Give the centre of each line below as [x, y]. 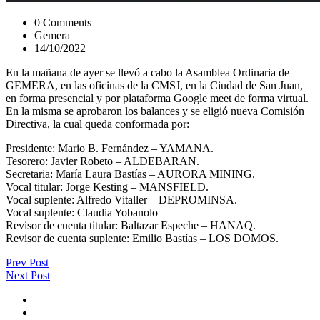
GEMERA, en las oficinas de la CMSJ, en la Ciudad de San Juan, [154, 85]
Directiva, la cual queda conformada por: [97, 124]
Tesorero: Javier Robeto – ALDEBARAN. [102, 161]
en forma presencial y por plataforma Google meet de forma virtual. [157, 98]
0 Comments [63, 22]
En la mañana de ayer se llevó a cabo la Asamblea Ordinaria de [147, 72]
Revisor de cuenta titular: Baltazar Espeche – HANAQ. [131, 225]
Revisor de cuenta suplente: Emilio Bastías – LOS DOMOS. [142, 238]
